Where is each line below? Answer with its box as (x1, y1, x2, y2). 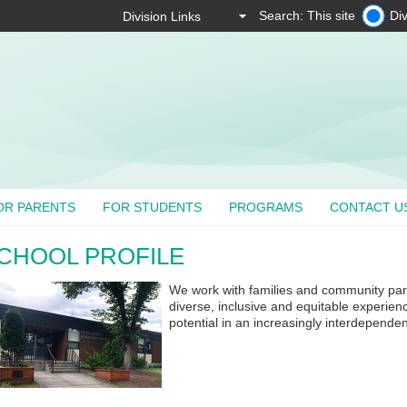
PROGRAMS (229, 200, 303, 214)
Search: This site (259, 8, 355, 23)
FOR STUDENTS (103, 200, 203, 214)
